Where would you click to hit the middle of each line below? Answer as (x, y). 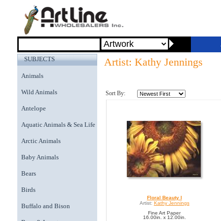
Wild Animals (39, 92)
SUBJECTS (39, 59)
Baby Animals (40, 157)
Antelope (34, 108)
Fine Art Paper (165, 213)
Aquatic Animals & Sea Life (58, 125)
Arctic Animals (41, 141)
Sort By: (115, 93)
